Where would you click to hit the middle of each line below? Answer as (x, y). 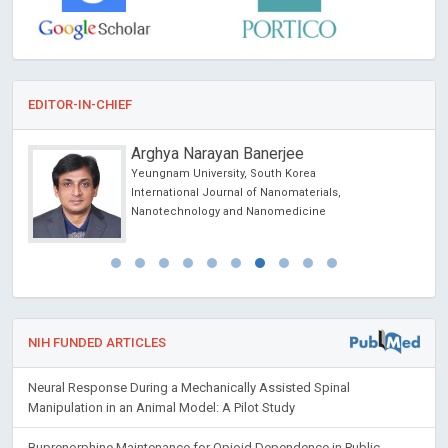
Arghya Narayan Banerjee (217, 153)
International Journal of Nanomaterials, (236, 192)
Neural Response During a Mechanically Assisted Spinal (189, 387)
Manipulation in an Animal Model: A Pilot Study (161, 407)
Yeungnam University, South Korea (223, 173)
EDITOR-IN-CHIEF (80, 104)
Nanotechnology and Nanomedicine (228, 211)
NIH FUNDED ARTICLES (97, 342)
